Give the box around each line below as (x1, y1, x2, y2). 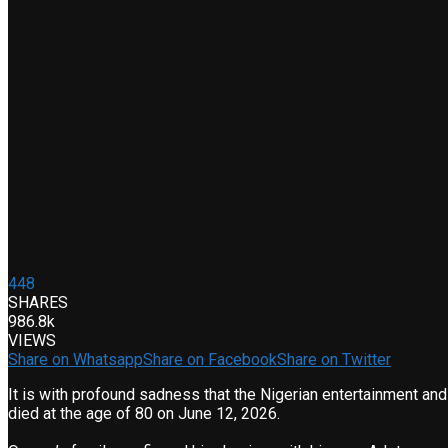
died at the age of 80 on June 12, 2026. (8, 404, 280, 424)
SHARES (8, 293, 68, 313)
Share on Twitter (277, 350, 391, 370)
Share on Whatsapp (8, 350, 143, 370)
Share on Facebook (143, 350, 277, 370)
